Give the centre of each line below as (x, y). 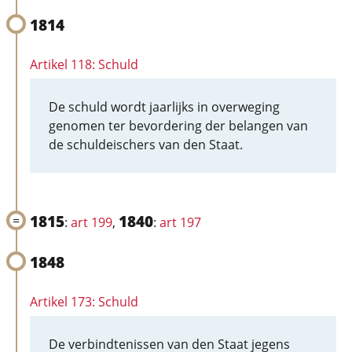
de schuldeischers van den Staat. (146, 145)
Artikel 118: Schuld (84, 64)
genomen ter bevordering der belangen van (178, 126)
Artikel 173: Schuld (84, 302)
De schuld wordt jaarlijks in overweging (164, 107)
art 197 (180, 222)
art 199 (92, 222)
